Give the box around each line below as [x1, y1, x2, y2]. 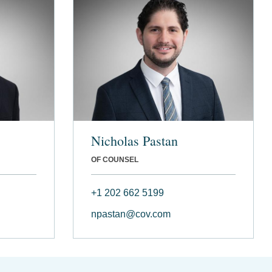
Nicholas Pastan [90, 131, 178, 149]
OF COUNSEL [90, 155, 138, 164]
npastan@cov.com [90, 208, 171, 219]
